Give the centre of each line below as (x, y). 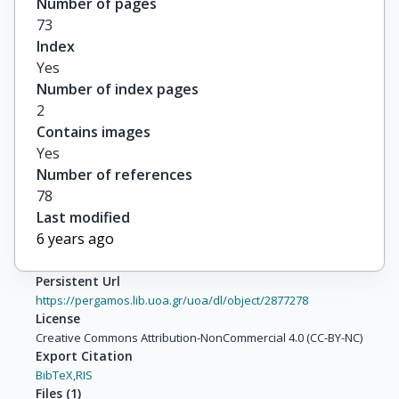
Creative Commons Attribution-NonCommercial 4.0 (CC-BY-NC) (199, 338)
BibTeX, (56, 375)
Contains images (94, 132)
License (58, 319)
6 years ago (75, 239)
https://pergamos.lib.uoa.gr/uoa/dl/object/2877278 (172, 301)
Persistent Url (78, 281)
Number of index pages (118, 90)
